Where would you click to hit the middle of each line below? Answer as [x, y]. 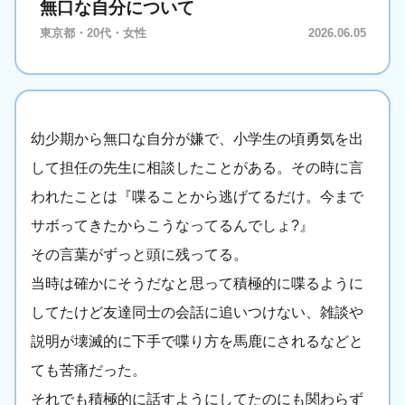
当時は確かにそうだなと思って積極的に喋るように [197, 284]
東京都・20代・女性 [93, 33]
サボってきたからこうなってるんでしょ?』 [172, 226]
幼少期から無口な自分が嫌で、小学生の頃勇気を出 [197, 139]
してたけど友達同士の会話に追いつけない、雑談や [197, 313]
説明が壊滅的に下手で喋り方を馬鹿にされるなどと [197, 342]
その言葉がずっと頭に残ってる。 [139, 255]
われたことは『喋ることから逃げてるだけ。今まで [197, 197]
